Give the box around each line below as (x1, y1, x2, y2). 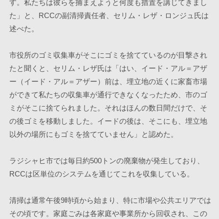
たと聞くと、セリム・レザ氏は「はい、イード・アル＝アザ (9, 64, 207, 72)
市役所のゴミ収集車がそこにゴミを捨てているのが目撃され (9, 51, 207, 59)
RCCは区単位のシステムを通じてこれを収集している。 (9, 170, 194, 178)
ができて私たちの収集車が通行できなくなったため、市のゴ (9, 90, 207, 99)
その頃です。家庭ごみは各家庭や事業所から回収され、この (9, 209, 207, 218)
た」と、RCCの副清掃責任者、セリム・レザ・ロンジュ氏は (9, 11, 209, 20)
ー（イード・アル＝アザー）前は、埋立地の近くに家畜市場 (9, 77, 207, 86)
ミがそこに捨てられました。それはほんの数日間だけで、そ (9, 104, 207, 112)
